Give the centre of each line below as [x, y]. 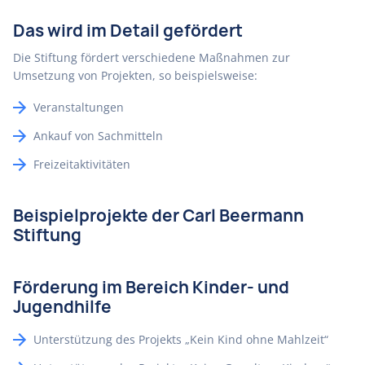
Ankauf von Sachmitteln [98, 136]
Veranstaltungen [79, 107]
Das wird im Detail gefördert [128, 31]
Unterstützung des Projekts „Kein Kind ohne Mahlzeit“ [181, 339]
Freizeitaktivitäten [82, 164]
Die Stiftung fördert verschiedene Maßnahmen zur [152, 57]
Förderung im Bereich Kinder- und [151, 287]
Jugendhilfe [62, 307]
